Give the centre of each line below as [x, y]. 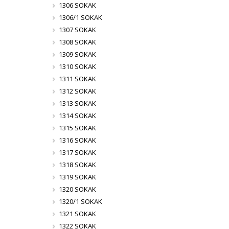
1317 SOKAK [78, 152]
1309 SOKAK [78, 54]
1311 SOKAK [78, 79]
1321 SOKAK [78, 214]
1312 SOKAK [78, 91]
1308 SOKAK [78, 42]
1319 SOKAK [78, 177]
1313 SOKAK [78, 103]
